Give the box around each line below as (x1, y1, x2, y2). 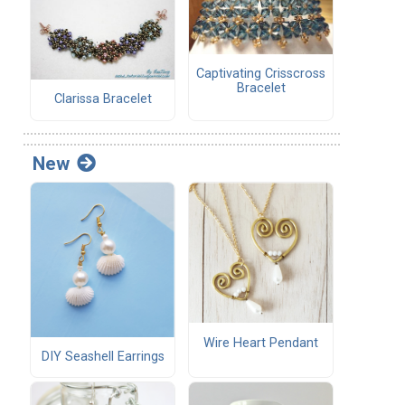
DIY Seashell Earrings (41, 348, 165, 364)
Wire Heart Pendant (203, 334, 318, 351)
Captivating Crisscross (196, 66, 325, 82)
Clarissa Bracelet (53, 91, 152, 108)
